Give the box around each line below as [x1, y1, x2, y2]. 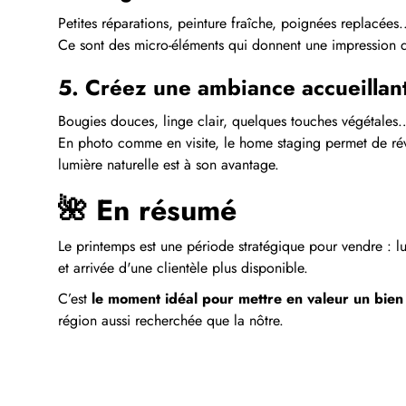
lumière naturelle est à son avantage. [58, 153, 279, 175]
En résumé [96, 188, 237, 231]
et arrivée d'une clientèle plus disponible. [58, 256, 308, 278]
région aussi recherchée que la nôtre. [58, 309, 284, 331]
